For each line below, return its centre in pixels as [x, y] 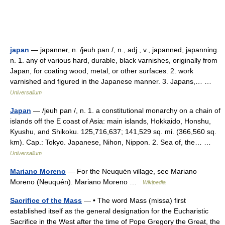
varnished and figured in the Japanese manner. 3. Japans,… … [113, 81]
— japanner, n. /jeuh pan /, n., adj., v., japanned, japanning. [124, 50]
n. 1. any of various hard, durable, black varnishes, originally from [114, 60]
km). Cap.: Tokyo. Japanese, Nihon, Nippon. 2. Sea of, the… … [113, 142]
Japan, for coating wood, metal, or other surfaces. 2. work [102, 71]
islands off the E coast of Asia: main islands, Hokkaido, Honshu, [110, 121]
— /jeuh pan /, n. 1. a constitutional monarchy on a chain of [126, 110]
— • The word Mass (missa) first [134, 200]
